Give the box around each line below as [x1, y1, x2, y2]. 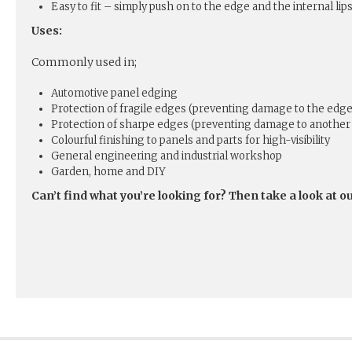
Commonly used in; [31, 55, 137, 70]
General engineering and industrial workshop [51, 149, 282, 163]
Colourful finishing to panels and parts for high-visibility [51, 134, 330, 148]
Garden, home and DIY [51, 165, 166, 179]
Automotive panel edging [51, 86, 178, 101]
